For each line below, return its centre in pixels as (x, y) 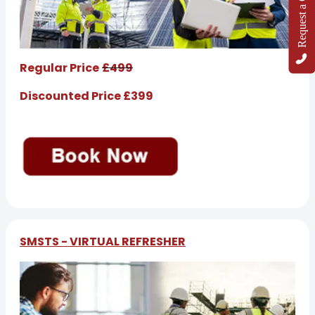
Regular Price (59, 68)
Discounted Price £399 (86, 96)
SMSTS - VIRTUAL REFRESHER (103, 241)
